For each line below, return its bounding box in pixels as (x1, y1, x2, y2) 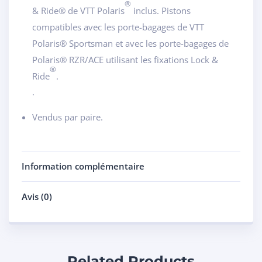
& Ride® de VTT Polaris (32, 4, 125, 16)
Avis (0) (22, 190, 52, 202)
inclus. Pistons (131, 4, 191, 16)
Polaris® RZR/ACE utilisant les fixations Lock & (32, 53, 218, 65)
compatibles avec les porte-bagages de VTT (32, 20, 204, 33)
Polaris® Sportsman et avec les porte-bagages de (32, 37, 229, 49)
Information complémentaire (22, 160, 144, 172)
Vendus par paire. (32, 111, 103, 123)
